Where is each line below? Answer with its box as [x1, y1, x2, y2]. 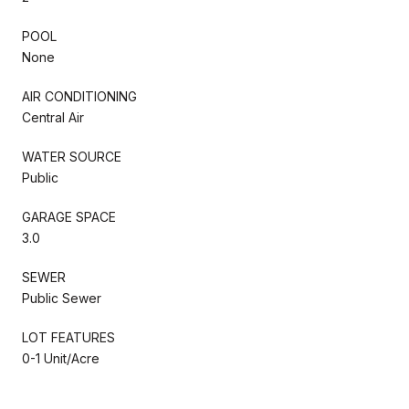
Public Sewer [22, 289, 101, 306]
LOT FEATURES [22, 329, 115, 345]
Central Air [22, 109, 84, 125]
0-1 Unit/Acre [22, 350, 100, 366]
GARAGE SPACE [22, 208, 116, 225]
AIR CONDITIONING [22, 88, 137, 104]
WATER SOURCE [22, 148, 121, 164]
